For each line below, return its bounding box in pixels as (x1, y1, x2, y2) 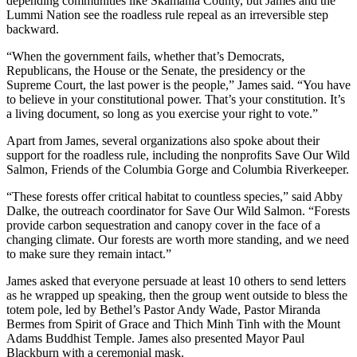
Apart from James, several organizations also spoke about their (6, 133, 320, 147)
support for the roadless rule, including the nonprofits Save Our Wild (6, 147, 350, 162)
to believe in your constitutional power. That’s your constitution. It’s (6, 92, 345, 106)
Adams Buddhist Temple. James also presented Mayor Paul (6, 331, 304, 345)
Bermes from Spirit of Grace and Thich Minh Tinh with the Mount (6, 316, 340, 331)
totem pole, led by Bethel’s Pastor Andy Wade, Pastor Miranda (6, 302, 320, 316)
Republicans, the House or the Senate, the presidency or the (6, 63, 305, 77)
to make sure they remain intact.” (6, 246, 171, 261)
